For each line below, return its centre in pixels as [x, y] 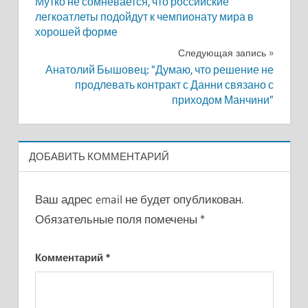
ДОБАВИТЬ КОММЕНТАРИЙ [99, 156]
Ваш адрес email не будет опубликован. [139, 199]
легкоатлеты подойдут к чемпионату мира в [144, 16]
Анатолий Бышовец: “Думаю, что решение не [159, 70]
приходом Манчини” [222, 100]
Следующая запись [222, 53]
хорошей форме [76, 32]
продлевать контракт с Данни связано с [174, 85]
